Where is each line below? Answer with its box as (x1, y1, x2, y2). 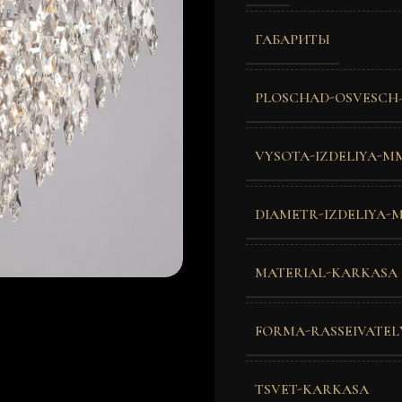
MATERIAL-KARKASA (255, 263, 398, 282)
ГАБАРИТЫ (255, 30, 330, 48)
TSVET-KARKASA (255, 380, 369, 398)
